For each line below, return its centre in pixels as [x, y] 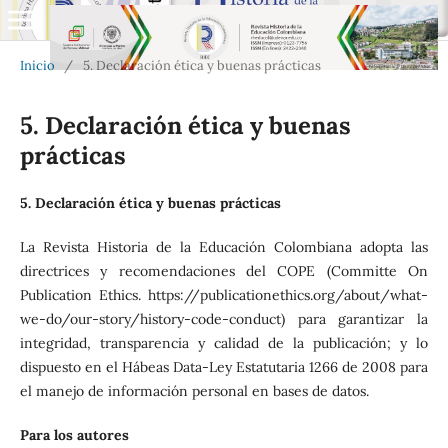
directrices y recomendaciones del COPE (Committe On [224, 270]
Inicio [37, 65]
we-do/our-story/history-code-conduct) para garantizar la [224, 318]
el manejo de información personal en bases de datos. [194, 390]
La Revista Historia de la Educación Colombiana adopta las [224, 246]
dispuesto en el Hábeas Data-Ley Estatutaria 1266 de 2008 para [224, 366]
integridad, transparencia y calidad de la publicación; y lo [224, 342]
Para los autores [74, 434]
